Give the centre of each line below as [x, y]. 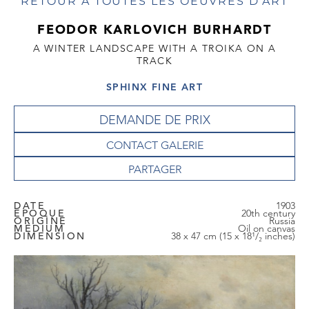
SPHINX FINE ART [154, 87]
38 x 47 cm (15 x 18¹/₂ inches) [233, 236]
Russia [282, 221]
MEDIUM [40, 229]
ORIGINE [41, 221]
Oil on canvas [267, 229]
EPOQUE [40, 213]
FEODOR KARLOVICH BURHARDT [154, 29]
